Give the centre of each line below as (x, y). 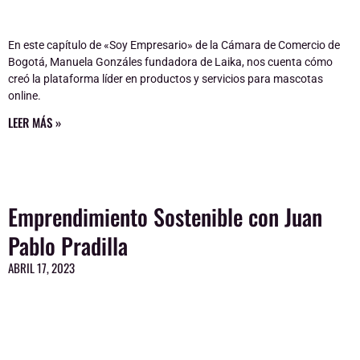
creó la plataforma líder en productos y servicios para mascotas (166, 78)
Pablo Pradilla (68, 245)
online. (25, 95)
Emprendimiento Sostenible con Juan (165, 216)
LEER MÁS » (35, 122)
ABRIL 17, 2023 (41, 267)
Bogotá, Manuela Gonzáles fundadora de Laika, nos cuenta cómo (170, 61)
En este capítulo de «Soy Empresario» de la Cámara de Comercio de (174, 45)
